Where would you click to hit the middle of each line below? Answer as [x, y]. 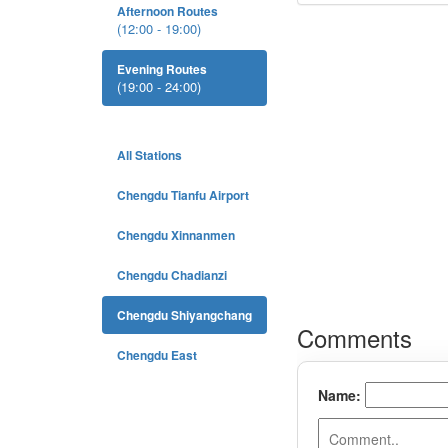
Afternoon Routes [167, 11]
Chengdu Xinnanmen [176, 235]
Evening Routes [162, 69]
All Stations [149, 155]
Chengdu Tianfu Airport [183, 195]
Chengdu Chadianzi [172, 275]
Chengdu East [157, 355]
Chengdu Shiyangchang [184, 315]
